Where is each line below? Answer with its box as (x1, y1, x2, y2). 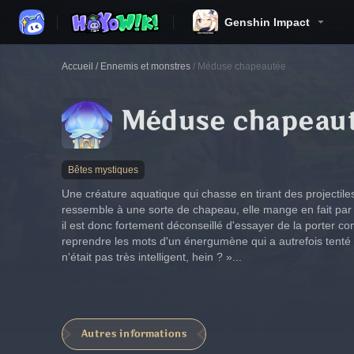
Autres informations (81, 328, 186, 340)
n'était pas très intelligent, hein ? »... (62, 250, 242, 263)
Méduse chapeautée (198, 61, 286, 72)
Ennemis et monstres (100, 61, 190, 72)
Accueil (62, 61, 93, 72)
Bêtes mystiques (68, 164, 138, 175)
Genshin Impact (224, 16, 310, 28)
